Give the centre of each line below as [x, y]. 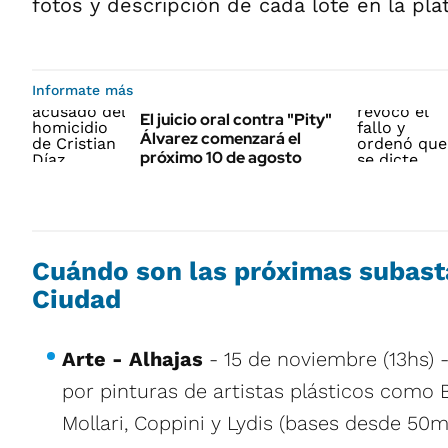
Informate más [82, 90]
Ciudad [76, 299]
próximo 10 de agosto [221, 157]
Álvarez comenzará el [220, 138]
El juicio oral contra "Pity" [236, 119]
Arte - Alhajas [132, 359]
